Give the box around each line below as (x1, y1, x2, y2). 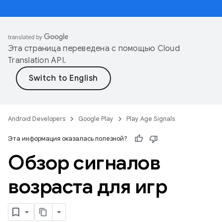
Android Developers (8, 114, 65, 123)
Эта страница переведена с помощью (8, 44, 158, 54)
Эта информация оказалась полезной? (8, 134, 127, 143)
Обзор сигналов (8, 150, 160, 175)
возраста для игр (8, 174, 167, 199)
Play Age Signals (126, 114, 175, 123)
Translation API (8, 55, 64, 65)
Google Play (78, 114, 113, 123)
